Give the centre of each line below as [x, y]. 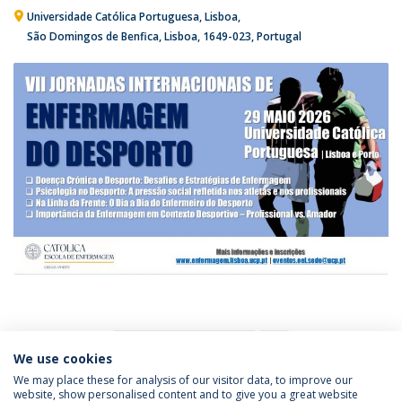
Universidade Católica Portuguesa [113, 17]
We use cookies [63, 358]
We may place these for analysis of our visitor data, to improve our [183, 380]
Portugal [279, 37]
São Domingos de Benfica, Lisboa [112, 37]
